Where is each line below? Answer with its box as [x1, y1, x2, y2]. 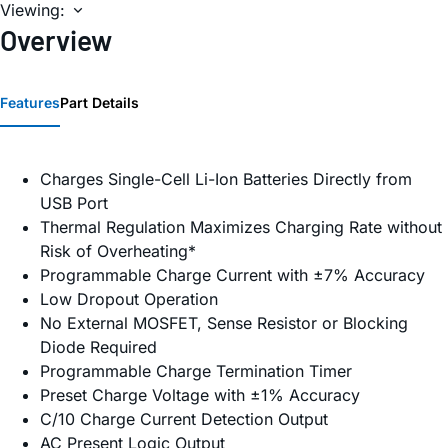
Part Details [60, 94, 139, 112]
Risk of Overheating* [40, 241, 196, 262]
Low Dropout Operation [40, 289, 218, 310]
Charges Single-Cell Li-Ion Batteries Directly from [40, 169, 412, 190]
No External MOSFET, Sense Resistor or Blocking [40, 313, 408, 334]
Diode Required [40, 337, 157, 358]
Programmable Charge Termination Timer [40, 361, 352, 382]
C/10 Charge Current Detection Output [40, 409, 328, 430]
